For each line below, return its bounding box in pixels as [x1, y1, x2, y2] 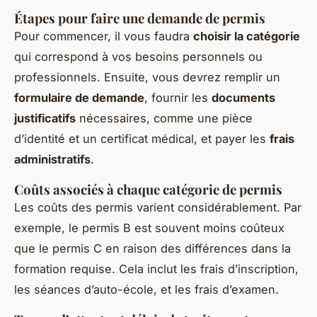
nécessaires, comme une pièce [76, 110, 253, 125]
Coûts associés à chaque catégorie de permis [14, 180, 282, 198]
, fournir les [144, 90, 212, 105]
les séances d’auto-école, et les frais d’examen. [14, 282, 279, 296]
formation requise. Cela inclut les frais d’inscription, [14, 261, 299, 276]
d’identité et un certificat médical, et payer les [14, 131, 270, 146]
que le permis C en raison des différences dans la [14, 241, 291, 255]
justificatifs [14, 110, 76, 125]
